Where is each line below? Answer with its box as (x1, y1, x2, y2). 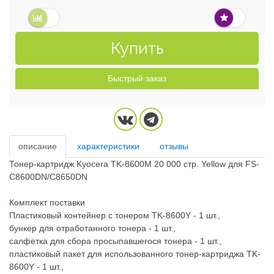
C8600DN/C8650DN (9, 171, 87, 182)
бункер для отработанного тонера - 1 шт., (9, 223, 176, 233)
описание (18, 141, 57, 151)
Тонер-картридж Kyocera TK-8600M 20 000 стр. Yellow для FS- (9, 158, 259, 169)
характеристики (76, 141, 139, 151)
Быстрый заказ (108, 73, 166, 83)
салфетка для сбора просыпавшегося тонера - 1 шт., (9, 235, 221, 246)
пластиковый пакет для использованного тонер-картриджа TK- (9, 248, 261, 259)
